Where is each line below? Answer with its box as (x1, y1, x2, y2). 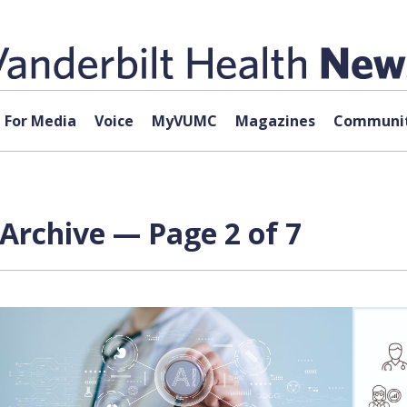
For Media (4, 111, 76, 131)
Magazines (234, 111, 315, 131)
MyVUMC (151, 111, 217, 131)
